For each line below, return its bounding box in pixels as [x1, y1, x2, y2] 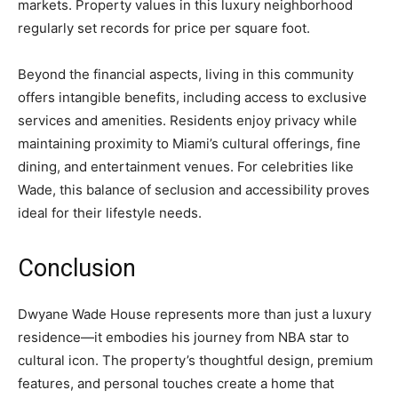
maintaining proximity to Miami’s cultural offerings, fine [18, 134, 361, 152]
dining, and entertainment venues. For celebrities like [18, 157, 354, 175]
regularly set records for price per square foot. [18, 19, 310, 36]
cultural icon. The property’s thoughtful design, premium [18, 351, 373, 369]
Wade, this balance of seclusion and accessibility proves [18, 180, 370, 198]
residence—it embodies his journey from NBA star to [18, 328, 349, 346]
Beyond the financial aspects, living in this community [18, 65, 354, 83]
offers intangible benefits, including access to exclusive [18, 88, 367, 106]
